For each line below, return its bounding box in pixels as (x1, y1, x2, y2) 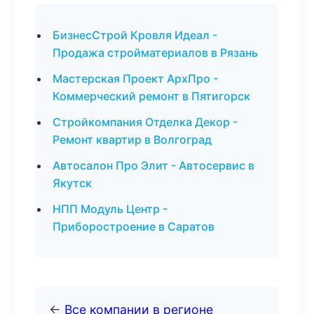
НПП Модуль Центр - (53, 202, 168, 216)
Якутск (53, 176, 92, 190)
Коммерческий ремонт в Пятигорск (53, 89, 250, 103)
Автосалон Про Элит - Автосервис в (53, 158, 254, 172)
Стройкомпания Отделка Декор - (53, 115, 238, 129)
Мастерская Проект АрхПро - (53, 71, 218, 86)
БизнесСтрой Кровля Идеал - (53, 28, 217, 42)
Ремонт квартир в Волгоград (53, 132, 212, 146)
